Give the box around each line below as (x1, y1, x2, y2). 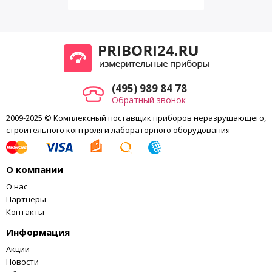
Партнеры (6, 194, 46, 205)
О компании (6, 163, 63, 175)
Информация (6, 226, 70, 238)
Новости (6, 256, 39, 267)
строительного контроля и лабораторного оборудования (6, 124, 230, 135)
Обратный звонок (111, 94, 186, 106)
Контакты (6, 206, 44, 217)
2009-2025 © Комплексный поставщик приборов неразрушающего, (6, 112, 266, 123)
